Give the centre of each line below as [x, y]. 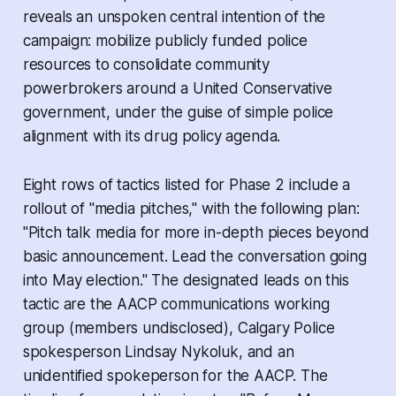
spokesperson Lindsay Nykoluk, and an [158, 351]
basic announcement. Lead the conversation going [194, 256]
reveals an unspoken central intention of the [174, 16]
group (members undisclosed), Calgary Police [179, 327]
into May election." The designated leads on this [186, 280]
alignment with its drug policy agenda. [152, 136]
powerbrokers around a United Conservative [177, 88]
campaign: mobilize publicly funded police [165, 40]
